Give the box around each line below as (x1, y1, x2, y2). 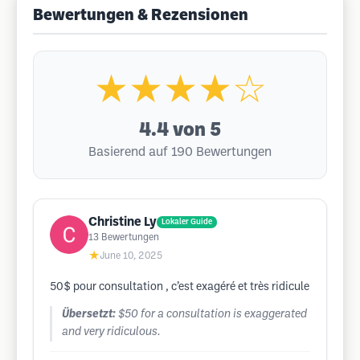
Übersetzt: (62, 309, 116, 320)
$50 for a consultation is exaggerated (118, 309, 307, 320)
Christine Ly (88, 216, 157, 228)
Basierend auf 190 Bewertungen (88, 146, 272, 158)
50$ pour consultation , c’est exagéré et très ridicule (50, 282, 309, 292)
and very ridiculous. (62, 327, 161, 337)
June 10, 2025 (100, 252, 162, 260)
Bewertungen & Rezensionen (33, 9, 248, 23)
